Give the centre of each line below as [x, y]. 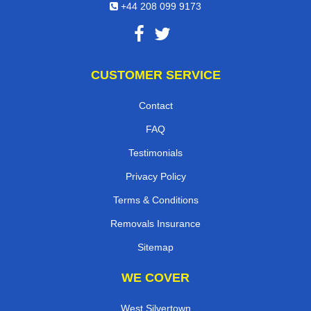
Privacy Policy [155, 176]
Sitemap [155, 247]
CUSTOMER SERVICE [155, 75]
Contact [155, 105]
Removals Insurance [155, 223]
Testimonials [155, 152]
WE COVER [155, 277]
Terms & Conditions [155, 200]
